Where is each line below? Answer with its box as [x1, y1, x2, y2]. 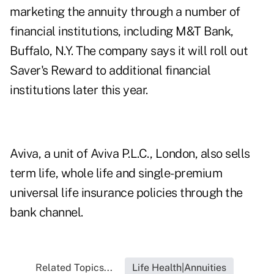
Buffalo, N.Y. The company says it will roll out [10, 43, 248, 59]
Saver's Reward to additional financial [10, 63, 210, 78]
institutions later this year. [10, 83, 148, 98]
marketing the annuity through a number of [10, 4, 240, 20]
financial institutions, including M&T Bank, [10, 24, 234, 39]
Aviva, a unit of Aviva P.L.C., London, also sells [10, 146, 250, 161]
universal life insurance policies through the [10, 185, 243, 201]
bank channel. [10, 205, 83, 220]
